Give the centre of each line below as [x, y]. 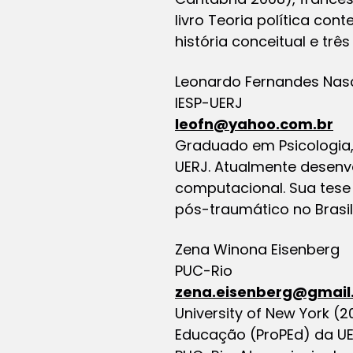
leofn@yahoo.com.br [254, 124]
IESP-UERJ [209, 102]
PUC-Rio [204, 270]
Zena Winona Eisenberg [257, 249]
